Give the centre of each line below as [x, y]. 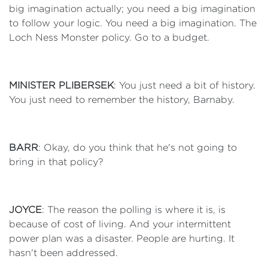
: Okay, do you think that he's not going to [138, 147]
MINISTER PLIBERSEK [61, 85]
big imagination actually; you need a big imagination [132, 9]
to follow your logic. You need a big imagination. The [133, 23]
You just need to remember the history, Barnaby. [122, 100]
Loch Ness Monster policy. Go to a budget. [109, 37]
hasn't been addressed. [63, 253]
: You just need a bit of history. [185, 85]
